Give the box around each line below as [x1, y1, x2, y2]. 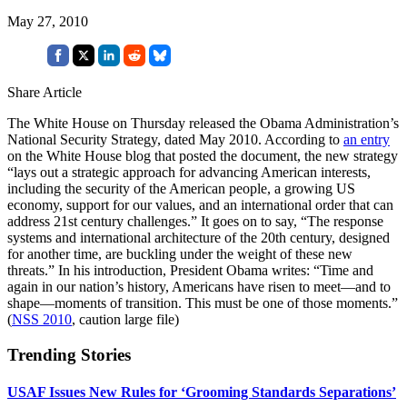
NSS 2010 [12, 311, 72, 327]
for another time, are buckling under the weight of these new [7, 245, 352, 262]
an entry [343, 131, 390, 147]
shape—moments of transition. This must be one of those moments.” [7, 294, 398, 311]
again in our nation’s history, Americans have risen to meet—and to [7, 278, 391, 294]
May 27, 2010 [7, 13, 88, 29]
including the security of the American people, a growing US [7, 180, 355, 196]
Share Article [7, 84, 82, 100]
